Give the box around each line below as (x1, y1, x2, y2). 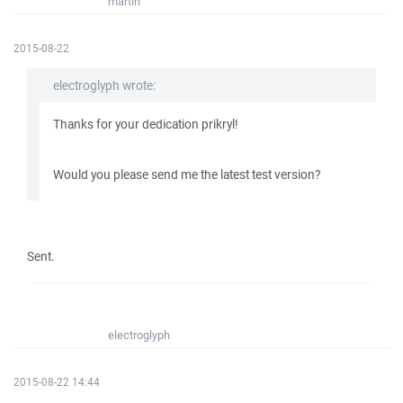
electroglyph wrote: (53, 77, 156, 94)
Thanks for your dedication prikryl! (53, 116, 238, 132)
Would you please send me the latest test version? (53, 166, 320, 183)
